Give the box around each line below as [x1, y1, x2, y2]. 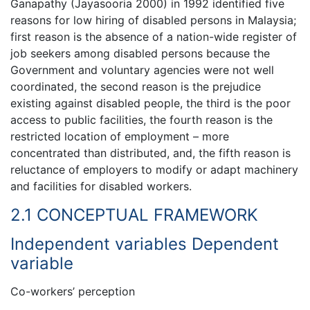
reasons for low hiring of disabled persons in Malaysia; [10, 12, 296, 27]
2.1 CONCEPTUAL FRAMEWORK [10, 204, 258, 225]
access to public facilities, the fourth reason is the [10, 112, 273, 127]
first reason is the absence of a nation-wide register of [10, 29, 297, 44]
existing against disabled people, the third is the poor [10, 95, 291, 110]
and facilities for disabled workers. [10, 179, 192, 193]
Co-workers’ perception [10, 284, 135, 299]
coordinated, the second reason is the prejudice [10, 79, 261, 93]
